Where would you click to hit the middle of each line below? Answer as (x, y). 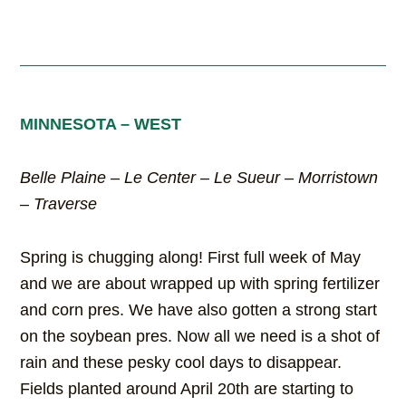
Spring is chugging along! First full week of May (191, 258)
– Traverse (59, 204)
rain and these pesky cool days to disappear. (181, 363)
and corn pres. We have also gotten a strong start (199, 310)
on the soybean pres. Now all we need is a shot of (200, 337)
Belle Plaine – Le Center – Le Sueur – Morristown (199, 178)
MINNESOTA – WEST (101, 125)
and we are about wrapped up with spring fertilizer (200, 284)
